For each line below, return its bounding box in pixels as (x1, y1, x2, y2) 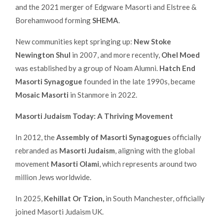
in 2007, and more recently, (71, 50, 161, 59)
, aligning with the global (115, 146, 195, 155)
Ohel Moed (161, 50, 200, 59)
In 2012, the (15, 132, 56, 142)
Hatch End (159, 63, 195, 73)
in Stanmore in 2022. (70, 90, 140, 99)
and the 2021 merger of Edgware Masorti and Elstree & (15, 2, 196, 11)
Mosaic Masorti (15, 90, 70, 99)
